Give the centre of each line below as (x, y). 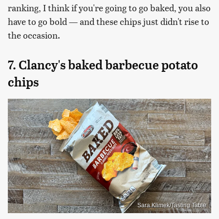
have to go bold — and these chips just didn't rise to (109, 22)
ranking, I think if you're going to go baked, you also (109, 8)
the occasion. (34, 35)
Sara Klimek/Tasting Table (172, 205)
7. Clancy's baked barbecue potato (103, 65)
